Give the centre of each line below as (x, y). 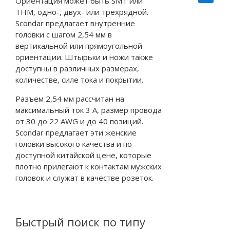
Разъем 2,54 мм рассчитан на (70, 98)
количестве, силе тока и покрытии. (79, 80)
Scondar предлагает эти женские (76, 132)
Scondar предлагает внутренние (75, 23)
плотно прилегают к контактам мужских (89, 166)
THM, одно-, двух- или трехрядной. (82, 12)
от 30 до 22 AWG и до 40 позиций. (79, 121)
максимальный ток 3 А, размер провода (89, 110)
